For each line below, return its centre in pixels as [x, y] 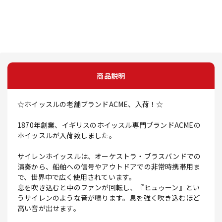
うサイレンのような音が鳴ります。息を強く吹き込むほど [109, 198]
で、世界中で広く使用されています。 [77, 177]
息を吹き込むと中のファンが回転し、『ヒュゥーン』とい [109, 188]
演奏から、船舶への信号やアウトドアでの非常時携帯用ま [109, 167]
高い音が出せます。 [49, 208]
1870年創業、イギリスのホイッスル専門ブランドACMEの [109, 125]
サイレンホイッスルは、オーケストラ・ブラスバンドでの [109, 156]
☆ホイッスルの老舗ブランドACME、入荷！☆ [90, 104]
